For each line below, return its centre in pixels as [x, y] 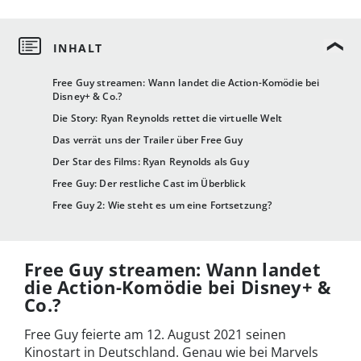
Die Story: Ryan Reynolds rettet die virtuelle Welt [167, 118]
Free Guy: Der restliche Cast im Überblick [149, 184]
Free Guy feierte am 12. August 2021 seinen [155, 335]
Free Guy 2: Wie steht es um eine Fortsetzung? [162, 205]
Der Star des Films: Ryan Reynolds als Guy [151, 162]
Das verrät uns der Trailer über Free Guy [148, 140]
